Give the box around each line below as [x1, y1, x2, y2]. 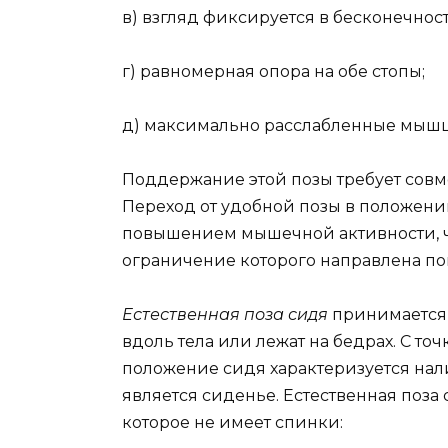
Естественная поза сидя [122, 305, 332, 325]
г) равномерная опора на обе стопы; [122, 61, 425, 81]
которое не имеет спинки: [122, 413, 343, 433]
